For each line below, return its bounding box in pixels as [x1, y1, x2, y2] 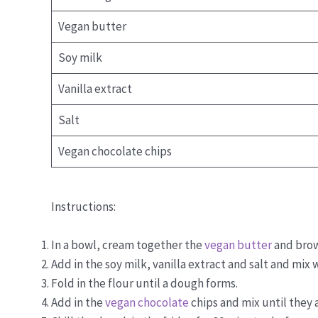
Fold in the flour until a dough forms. [51, 275, 238, 292]
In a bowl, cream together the [51, 237, 204, 253]
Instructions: [51, 199, 116, 215]
